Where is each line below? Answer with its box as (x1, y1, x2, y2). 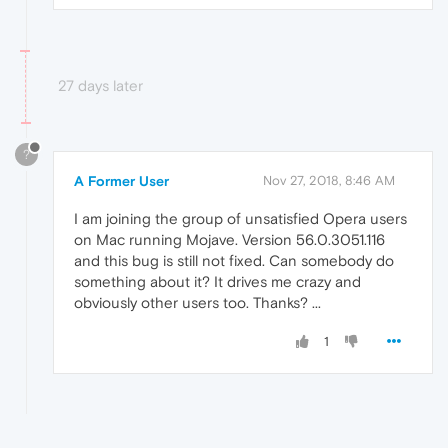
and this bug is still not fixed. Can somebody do (74, 252, 394, 270)
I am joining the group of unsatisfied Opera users (74, 210, 407, 228)
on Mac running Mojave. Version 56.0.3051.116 (74, 231, 385, 249)
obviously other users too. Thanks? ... (74, 294, 321, 312)
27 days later (58, 77, 143, 95)
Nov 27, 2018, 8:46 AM (263, 173, 395, 189)
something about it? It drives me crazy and (74, 273, 361, 291)
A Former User (74, 173, 169, 190)
